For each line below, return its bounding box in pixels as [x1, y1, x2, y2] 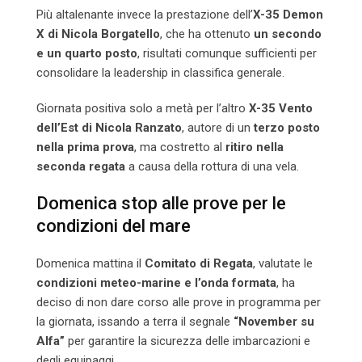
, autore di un [182, 120, 254, 136]
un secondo [254, 27, 322, 42]
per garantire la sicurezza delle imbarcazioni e [65, 334, 310, 349]
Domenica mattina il [36, 256, 145, 271]
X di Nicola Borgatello [36, 27, 160, 42]
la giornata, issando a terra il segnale [36, 314, 234, 330]
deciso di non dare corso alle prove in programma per [36, 295, 321, 310]
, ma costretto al [134, 140, 225, 155]
